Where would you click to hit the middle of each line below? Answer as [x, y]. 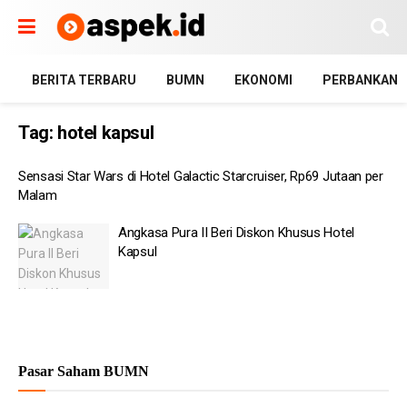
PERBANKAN [360, 80]
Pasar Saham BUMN [84, 371]
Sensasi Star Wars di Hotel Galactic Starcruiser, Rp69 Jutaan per [201, 176]
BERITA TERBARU [84, 80]
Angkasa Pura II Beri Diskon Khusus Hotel [236, 233]
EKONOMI [263, 80]
